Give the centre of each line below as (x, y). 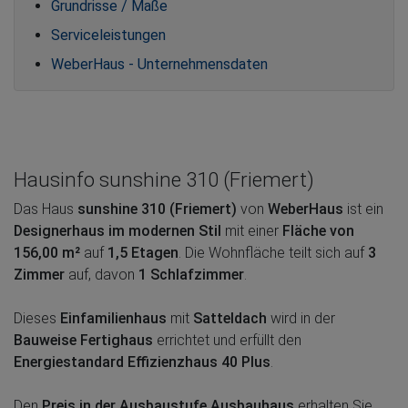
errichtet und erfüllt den (227, 340)
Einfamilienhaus (113, 318)
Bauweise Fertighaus (83, 340)
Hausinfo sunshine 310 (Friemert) (164, 179)
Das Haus (46, 209)
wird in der (301, 318)
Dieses (37, 318)
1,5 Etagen (143, 252)
